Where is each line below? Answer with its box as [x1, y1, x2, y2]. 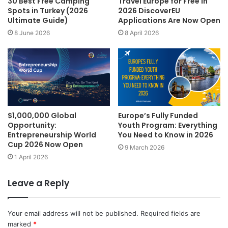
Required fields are [140, 209, 201, 218]
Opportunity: [8, 120, 56, 131]
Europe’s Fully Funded [118, 110, 198, 121]
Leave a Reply [8, 177, 69, 190]
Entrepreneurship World [8, 130, 96, 140]
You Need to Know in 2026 [118, 130, 213, 140]
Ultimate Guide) [8, 15, 68, 25]
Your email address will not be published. [8, 209, 138, 218]
